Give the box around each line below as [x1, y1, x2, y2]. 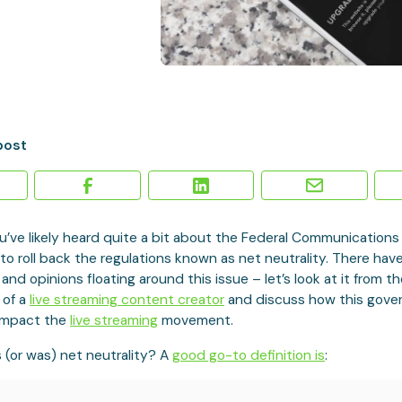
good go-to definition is [171, 345, 325, 364]
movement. [157, 311, 233, 330]
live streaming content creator [29, 291, 224, 310]
